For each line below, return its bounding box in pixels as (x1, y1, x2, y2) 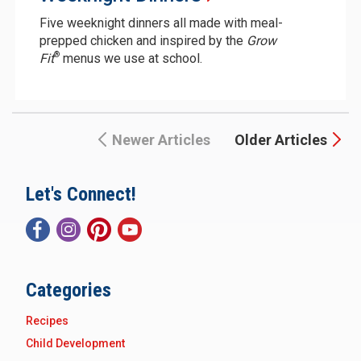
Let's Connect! (26, 183, 136, 205)
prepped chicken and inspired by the (39, 33, 247, 48)
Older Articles (234, 131, 327, 148)
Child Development (26, 337, 125, 350)
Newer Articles (112, 131, 210, 148)
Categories (26, 279, 111, 301)
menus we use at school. (59, 51, 202, 66)
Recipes (26, 314, 68, 327)
